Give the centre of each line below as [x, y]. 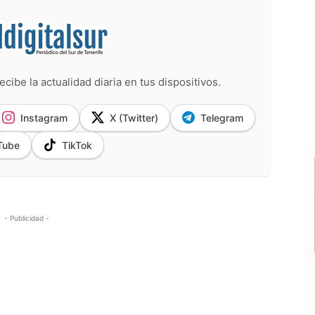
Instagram [44, 117]
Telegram [222, 117]
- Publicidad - [27, 218]
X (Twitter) [134, 117]
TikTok [77, 145]
